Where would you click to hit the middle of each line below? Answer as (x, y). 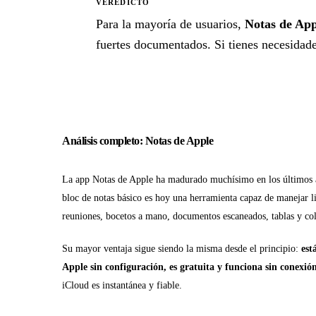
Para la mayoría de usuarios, (170, 24)
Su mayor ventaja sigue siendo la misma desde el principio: (182, 249)
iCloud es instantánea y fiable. (122, 285)
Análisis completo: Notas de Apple (138, 141)
